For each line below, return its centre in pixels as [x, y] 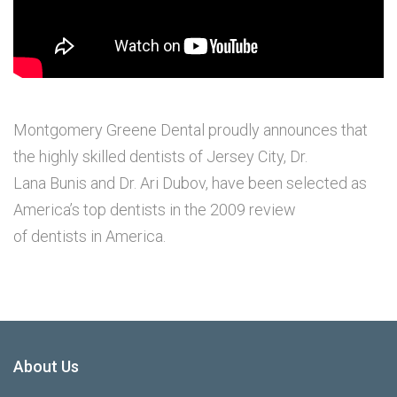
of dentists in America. [90, 236]
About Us [46, 366]
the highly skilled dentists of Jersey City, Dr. [160, 156]
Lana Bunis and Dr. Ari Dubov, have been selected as [190, 183]
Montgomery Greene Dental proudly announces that [191, 130]
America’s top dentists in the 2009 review [155, 210]
